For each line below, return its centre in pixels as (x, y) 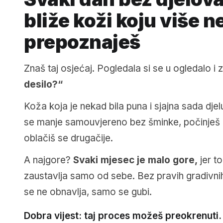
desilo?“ (43, 85)
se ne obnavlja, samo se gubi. (88, 192)
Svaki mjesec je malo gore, (135, 160)
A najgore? (49, 160)
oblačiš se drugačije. (68, 138)
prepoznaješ (82, 42)
